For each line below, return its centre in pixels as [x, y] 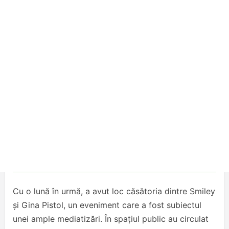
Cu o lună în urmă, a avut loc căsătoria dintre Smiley [114, 191]
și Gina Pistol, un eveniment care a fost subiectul [107, 205]
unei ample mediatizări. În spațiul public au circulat [111, 219]
